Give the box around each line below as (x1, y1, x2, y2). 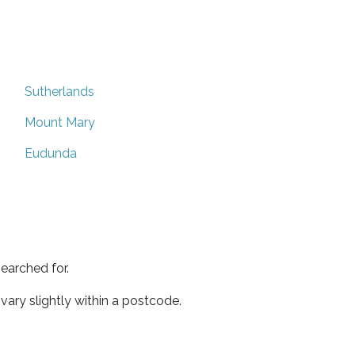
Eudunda (25, 145, 77, 161)
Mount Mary (25, 114, 95, 130)
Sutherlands (25, 83, 94, 99)
